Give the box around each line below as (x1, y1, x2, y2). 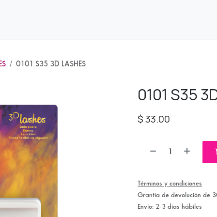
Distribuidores (23, 15, 69, 23)
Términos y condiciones (138, 180, 202, 186)
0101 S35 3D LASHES (16, 61, 86, 68)
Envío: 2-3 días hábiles (138, 203, 202, 210)
